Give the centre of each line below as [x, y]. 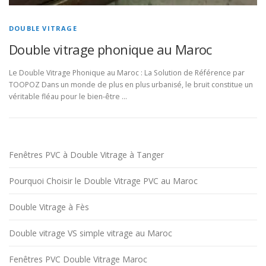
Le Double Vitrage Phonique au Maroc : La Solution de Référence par [127, 73]
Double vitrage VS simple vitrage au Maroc [91, 233]
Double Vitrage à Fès [49, 207]
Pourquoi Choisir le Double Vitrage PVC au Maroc [103, 181]
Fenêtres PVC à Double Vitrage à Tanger [86, 155]
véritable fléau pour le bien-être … [68, 97]
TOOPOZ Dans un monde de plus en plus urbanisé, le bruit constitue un [131, 85]
